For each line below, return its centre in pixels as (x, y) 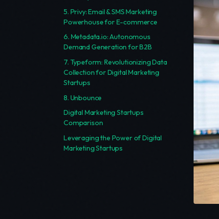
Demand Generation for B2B (108, 47)
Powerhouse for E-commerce (110, 22)
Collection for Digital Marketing (111, 72)
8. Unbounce (83, 98)
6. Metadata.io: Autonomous (107, 37)
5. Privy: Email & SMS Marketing (110, 11)
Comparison (83, 123)
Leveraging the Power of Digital (113, 138)
